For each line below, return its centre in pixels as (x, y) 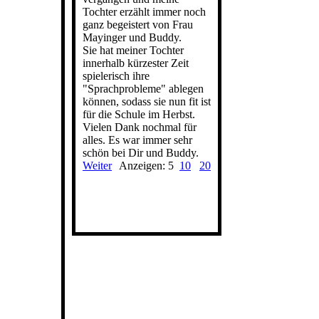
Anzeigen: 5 (149, 166)
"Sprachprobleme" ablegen (143, 89)
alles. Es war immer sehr (137, 140)
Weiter (97, 166)
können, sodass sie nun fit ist (147, 101)
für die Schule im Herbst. (139, 114)
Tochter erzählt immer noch (144, 12)
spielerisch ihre (116, 76)
